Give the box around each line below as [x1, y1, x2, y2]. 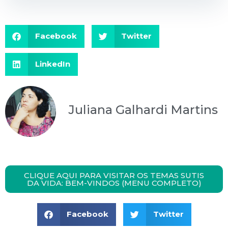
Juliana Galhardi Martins [69, 102, 218, 117]
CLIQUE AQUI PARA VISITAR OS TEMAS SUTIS [24, 170, 204, 180]
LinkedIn [35, 59, 70, 69]
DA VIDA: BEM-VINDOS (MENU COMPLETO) [26, 178, 202, 188]
